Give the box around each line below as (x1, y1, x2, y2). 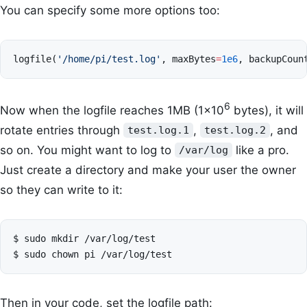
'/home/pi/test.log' (57, 53, 162, 65)
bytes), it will (230, 103, 304, 117)
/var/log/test (84, 232, 156, 244)
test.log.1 (127, 124, 189, 136)
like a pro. (232, 143, 289, 157)
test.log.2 (204, 124, 266, 136)
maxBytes (172, 53, 217, 65)
